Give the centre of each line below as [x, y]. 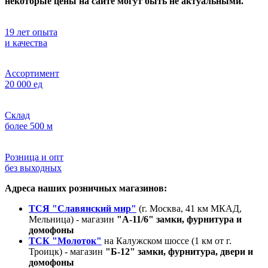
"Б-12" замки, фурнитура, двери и [179, 251]
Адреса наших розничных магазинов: [86, 188]
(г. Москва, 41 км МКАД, [189, 208]
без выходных [33, 167]
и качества [26, 42]
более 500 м [29, 126]
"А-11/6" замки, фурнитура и [179, 219]
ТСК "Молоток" [65, 240]
